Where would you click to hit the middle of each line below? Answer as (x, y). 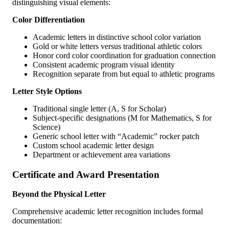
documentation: (37, 221)
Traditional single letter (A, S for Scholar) (99, 109)
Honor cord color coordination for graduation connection (124, 56)
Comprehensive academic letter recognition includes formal (108, 212)
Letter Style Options (47, 91)
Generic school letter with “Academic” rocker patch (116, 136)
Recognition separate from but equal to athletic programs (124, 74)
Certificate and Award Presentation (86, 174)
